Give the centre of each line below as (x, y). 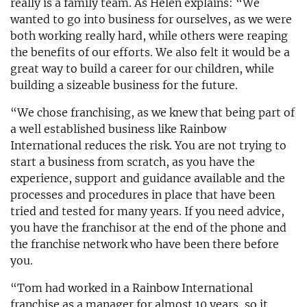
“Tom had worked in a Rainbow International (132, 287)
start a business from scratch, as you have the (133, 161)
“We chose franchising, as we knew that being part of (152, 112)
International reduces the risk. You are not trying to (148, 145)
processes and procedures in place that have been (143, 194)
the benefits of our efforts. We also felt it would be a (150, 52)
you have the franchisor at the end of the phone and (148, 227)
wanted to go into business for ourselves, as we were (151, 19)
